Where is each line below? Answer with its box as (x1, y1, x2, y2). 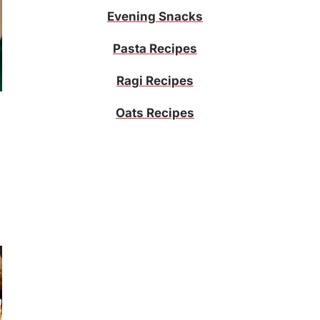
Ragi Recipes (116, 73, 194, 88)
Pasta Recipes (113, 41, 197, 56)
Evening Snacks (107, 9, 203, 24)
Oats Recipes (116, 105, 194, 120)
